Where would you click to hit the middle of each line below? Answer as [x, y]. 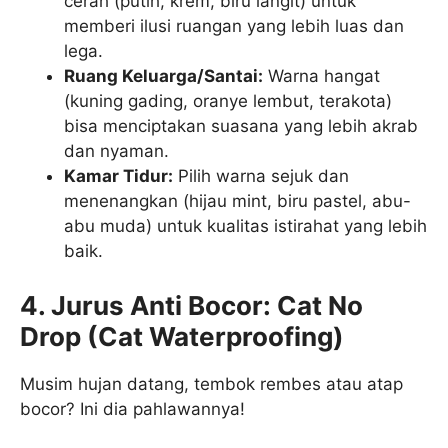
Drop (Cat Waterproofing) [182, 336]
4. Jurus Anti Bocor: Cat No [191, 305]
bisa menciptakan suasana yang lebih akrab [241, 126]
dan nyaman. [117, 151]
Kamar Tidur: [119, 176]
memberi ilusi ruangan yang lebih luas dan [234, 26]
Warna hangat [322, 76]
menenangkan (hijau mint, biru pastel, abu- [238, 201]
